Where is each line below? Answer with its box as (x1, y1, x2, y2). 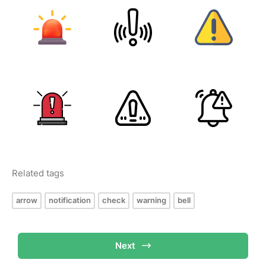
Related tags (12, 167, 64, 179)
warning (137, 195, 166, 205)
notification (49, 195, 91, 205)
